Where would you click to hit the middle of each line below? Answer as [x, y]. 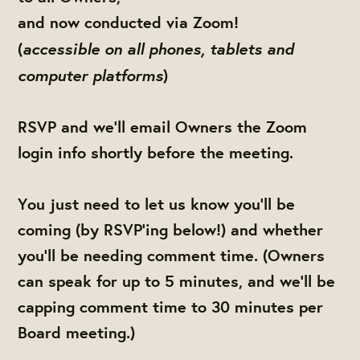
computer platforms [91, 74]
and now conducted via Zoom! [129, 22]
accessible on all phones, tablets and [159, 47]
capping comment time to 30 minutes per [171, 306]
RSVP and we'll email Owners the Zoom [163, 126]
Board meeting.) [77, 332]
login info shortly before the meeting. [158, 152]
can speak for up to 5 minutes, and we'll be [177, 280]
